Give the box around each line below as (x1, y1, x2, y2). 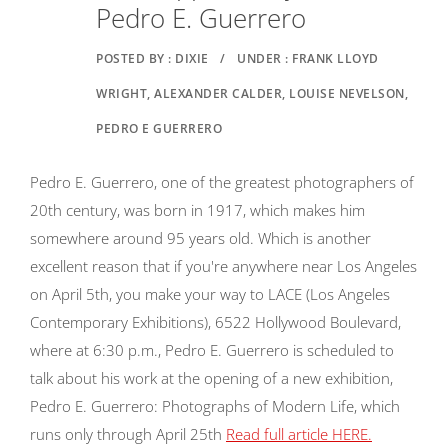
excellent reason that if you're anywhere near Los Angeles (30, 256, 417, 276)
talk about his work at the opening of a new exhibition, (30, 368, 393, 388)
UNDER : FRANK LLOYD (237, 50, 379, 67)
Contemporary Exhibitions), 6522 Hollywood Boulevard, (30, 312, 401, 332)
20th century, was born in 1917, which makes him (30, 200, 365, 220)
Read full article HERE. (226, 424, 372, 444)
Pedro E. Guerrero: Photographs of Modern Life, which (30, 396, 400, 416)
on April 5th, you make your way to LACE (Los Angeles (30, 284, 390, 304)
